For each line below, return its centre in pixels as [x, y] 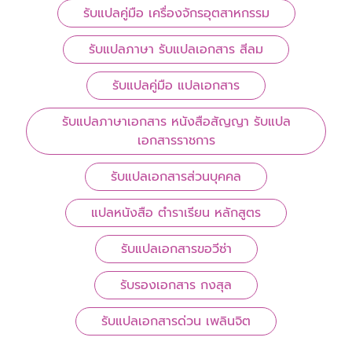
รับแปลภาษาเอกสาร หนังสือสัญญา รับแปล [176, 122]
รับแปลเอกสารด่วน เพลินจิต [176, 322]
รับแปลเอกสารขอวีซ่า [176, 249]
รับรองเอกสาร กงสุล [176, 286]
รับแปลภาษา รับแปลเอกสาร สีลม [176, 50]
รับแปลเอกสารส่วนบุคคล [176, 177]
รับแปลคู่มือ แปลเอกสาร [176, 86]
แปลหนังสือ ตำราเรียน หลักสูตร [176, 213]
